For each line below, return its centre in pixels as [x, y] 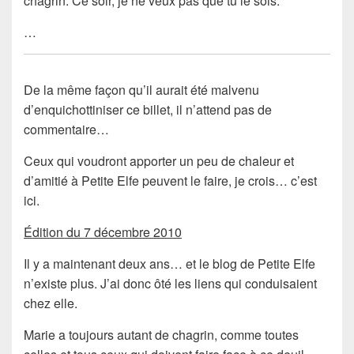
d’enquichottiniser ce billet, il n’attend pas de [148, 109]
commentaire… [66, 129]
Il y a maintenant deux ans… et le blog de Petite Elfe [169, 263]
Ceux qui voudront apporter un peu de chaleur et [159, 160]
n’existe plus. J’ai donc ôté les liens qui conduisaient [170, 283]
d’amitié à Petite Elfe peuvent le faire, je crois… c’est [170, 180]
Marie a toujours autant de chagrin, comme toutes [161, 334]
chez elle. [51, 303]
